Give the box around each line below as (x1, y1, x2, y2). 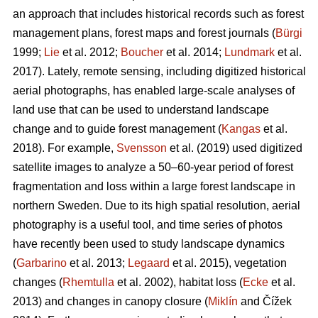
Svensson (116, 142, 167, 155)
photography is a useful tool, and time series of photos (13, 219, 283, 231)
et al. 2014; (163, 46, 224, 59)
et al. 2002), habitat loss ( (114, 276, 243, 289)
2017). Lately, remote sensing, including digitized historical (13, 65, 306, 78)
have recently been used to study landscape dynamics (13, 238, 285, 251)
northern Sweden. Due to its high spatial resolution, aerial (13, 199, 300, 212)
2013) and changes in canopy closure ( (13, 295, 208, 308)
